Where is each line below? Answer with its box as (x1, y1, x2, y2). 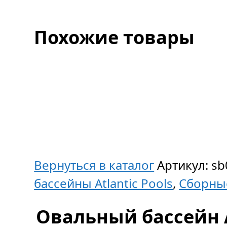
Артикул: (157, 157, 212, 173)
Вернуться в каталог (34, 157, 155, 173)
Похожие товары (34, 24, 195, 50)
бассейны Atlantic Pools (34, 175, 173, 192)
